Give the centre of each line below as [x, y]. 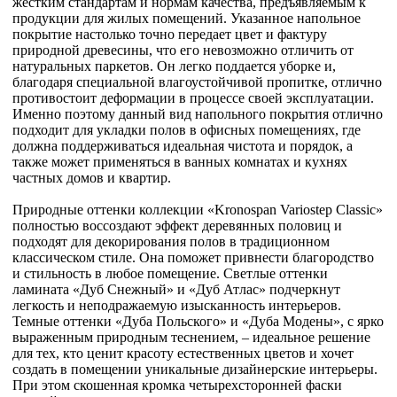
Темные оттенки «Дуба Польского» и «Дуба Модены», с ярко [198, 322]
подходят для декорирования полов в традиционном [171, 242]
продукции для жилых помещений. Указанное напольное [187, 19]
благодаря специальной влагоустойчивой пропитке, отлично [197, 82]
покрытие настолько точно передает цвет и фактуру [170, 35]
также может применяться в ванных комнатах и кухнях [180, 162]
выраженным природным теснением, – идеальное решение [191, 338]
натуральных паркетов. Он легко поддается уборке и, [174, 66]
